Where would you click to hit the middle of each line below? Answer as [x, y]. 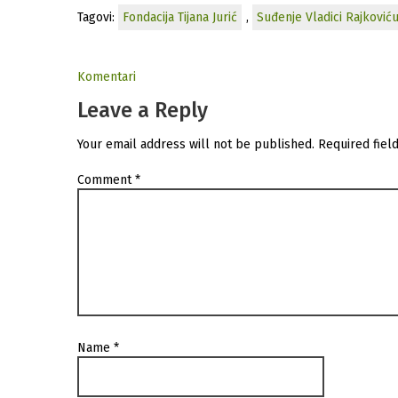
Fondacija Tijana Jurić [180, 18]
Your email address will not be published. [196, 144]
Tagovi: [98, 18]
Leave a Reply [143, 110]
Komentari [107, 77]
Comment [106, 179]
